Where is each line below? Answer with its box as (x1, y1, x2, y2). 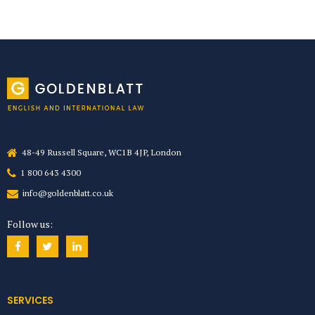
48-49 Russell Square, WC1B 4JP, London (22, 146, 182, 158)
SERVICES (7, 293, 53, 308)
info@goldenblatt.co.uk (22, 187, 114, 200)
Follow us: (7, 217, 53, 231)
